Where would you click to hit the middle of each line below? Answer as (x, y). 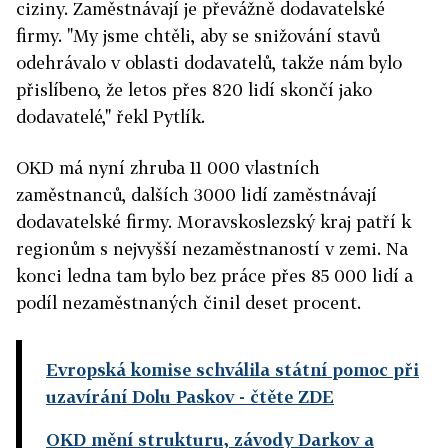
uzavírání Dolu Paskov (140, 397)
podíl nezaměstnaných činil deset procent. (188, 303)
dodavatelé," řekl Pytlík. (110, 117)
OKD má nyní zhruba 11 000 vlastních (168, 168)
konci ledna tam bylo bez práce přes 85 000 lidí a (214, 276)
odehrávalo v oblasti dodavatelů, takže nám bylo (209, 63)
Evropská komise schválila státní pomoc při (232, 370)
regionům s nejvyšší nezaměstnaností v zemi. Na (212, 249)
